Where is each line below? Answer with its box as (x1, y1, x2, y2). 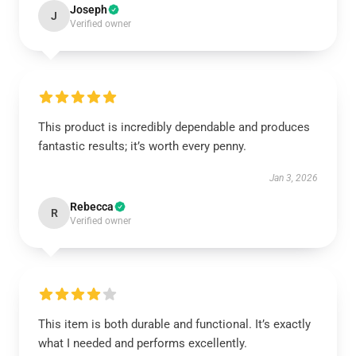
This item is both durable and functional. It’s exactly (38, 317, 311, 331)
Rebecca (70, 200, 114, 213)
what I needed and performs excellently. (38, 336, 247, 350)
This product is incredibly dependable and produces (38, 120, 310, 134)
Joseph (70, 3, 107, 16)
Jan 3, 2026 (269, 172, 318, 184)
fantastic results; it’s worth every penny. (38, 139, 246, 153)
